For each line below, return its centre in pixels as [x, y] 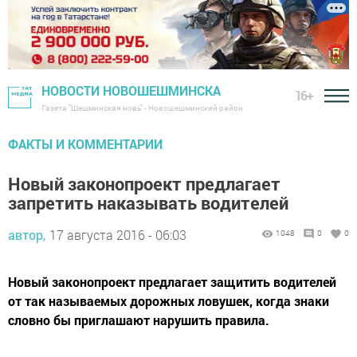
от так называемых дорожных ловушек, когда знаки [169, 301]
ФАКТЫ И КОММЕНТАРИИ [85, 144]
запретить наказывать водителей [148, 203]
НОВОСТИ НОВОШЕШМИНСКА [131, 91]
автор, [27, 235]
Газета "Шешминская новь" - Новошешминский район [142, 108]
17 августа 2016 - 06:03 [118, 235]
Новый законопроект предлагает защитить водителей [172, 282]
